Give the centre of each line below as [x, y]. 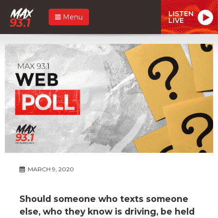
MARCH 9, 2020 [50, 169]
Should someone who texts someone [104, 199]
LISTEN [181, 13]
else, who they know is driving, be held [107, 211]
